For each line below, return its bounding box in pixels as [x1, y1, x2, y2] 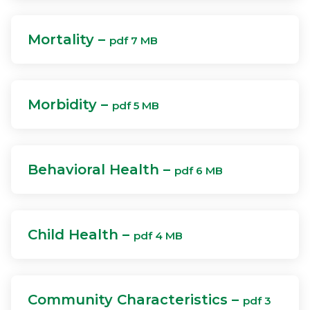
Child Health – [28, 226, 134, 243]
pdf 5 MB [112, 99, 159, 112]
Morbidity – [28, 96, 112, 113]
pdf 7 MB [109, 34, 158, 47]
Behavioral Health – [28, 161, 174, 178]
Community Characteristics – [28, 291, 243, 308]
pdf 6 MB [174, 164, 223, 177]
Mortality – [28, 31, 109, 48]
